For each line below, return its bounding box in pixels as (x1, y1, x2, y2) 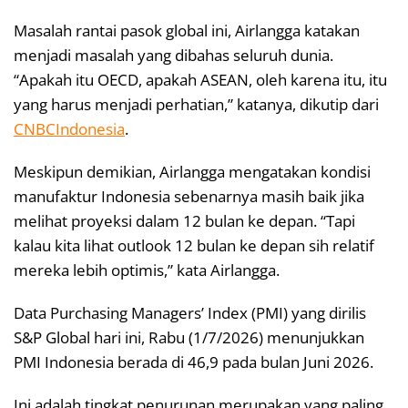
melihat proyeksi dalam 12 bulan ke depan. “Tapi (14, 210, 355, 232)
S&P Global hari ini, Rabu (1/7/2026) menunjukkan (14, 327, 364, 349)
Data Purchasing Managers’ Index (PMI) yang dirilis (14, 302, 366, 324)
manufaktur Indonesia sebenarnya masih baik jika (14, 186, 364, 208)
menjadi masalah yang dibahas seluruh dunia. (14, 45, 333, 66)
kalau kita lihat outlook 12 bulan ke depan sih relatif (14, 235, 374, 257)
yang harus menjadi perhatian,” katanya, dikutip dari (14, 94, 379, 116)
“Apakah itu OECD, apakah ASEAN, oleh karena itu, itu (14, 69, 387, 91)
